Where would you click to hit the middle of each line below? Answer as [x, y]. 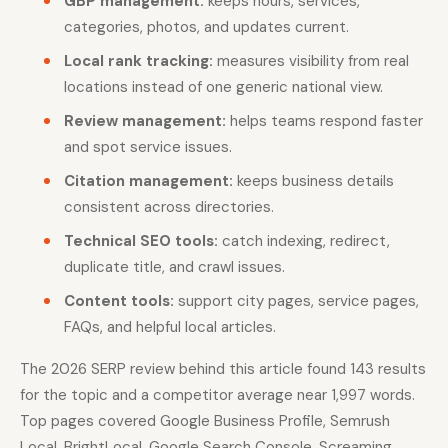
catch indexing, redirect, [304, 240]
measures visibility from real [311, 60]
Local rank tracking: [138, 60]
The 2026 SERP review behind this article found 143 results [223, 368]
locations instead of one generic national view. [223, 86]
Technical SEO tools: [141, 240]
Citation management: [148, 180]
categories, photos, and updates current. [206, 26]
